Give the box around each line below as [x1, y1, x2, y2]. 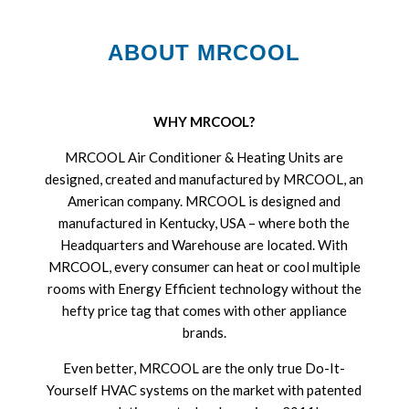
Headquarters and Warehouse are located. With [60, 236, 349, 253]
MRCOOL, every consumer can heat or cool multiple [47, 257, 361, 275]
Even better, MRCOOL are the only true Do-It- [63, 359, 346, 376]
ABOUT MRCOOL [108, 39, 301, 65]
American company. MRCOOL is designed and [68, 192, 341, 209]
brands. [182, 323, 226, 341]
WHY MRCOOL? [153, 112, 256, 130]
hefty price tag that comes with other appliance [61, 301, 347, 319]
